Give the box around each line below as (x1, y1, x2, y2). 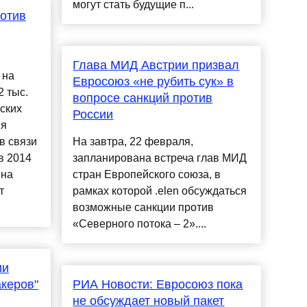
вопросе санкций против (73, 91, 213, 106)
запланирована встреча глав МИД (73, 152, 247, 164)
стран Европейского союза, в (73, 169, 221, 181)
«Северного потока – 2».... (73, 218, 207, 230)
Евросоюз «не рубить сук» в (73, 75, 234, 89)
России (73, 108, 114, 122)
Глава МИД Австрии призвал (73, 58, 240, 73)
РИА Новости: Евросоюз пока (73, 278, 243, 292)
